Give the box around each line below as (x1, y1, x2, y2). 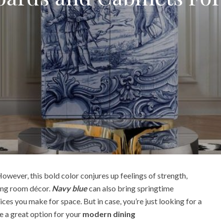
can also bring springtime (87, 183, 174, 193)
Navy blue (52, 183, 87, 193)
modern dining (82, 209, 135, 219)
